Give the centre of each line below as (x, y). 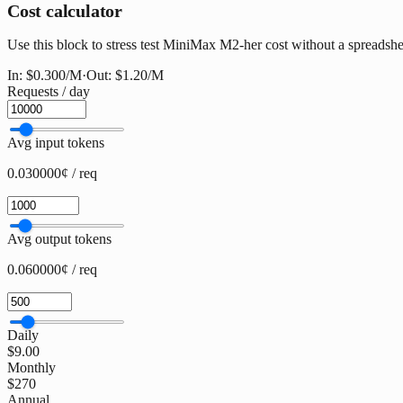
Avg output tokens (59, 238)
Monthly (31, 367)
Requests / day (49, 91)
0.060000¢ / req (52, 269)
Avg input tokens (56, 142)
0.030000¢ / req (52, 173)
